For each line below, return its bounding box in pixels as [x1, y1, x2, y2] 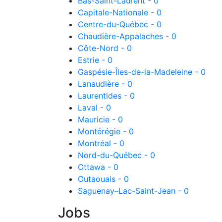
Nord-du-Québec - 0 [78, 150, 155, 160]
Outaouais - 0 [78, 174, 129, 184]
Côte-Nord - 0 [78, 43, 132, 53]
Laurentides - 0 [78, 91, 135, 101]
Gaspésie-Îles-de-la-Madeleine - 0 [78, 67, 206, 77]
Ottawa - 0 [78, 162, 118, 172]
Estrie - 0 [78, 55, 112, 65]
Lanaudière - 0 [78, 79, 132, 89]
